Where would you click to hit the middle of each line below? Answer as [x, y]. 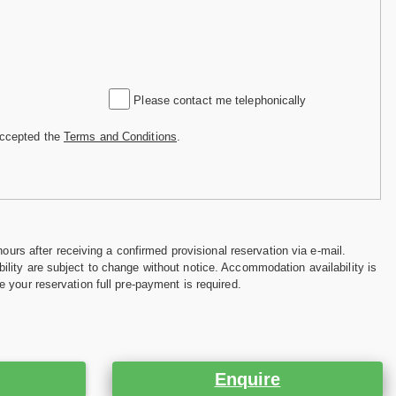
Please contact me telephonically [218, 100]
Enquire [247, 380]
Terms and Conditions [120, 136]
